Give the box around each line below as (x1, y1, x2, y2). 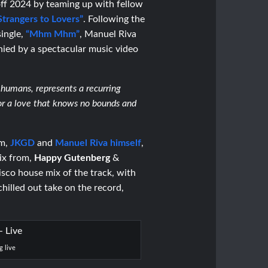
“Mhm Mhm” (26, 29, 80, 39)
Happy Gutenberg (34, 153, 111, 163)
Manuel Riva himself (55, 138, 142, 148)
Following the (88, 14, 145, 24)
